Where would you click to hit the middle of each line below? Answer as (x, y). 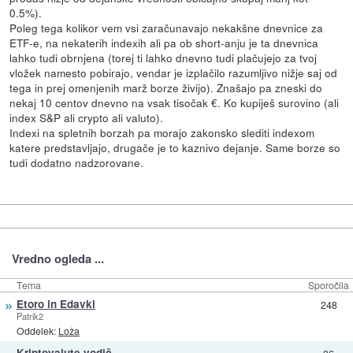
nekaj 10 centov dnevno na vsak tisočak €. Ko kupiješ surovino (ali (175, 103)
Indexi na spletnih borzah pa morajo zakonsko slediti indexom (162, 133)
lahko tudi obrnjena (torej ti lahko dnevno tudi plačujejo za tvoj (163, 58)
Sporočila (329, 284)
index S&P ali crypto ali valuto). (87, 118)
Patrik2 (30, 316)
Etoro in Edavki (56, 303)
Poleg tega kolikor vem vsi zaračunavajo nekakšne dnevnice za (167, 28)
